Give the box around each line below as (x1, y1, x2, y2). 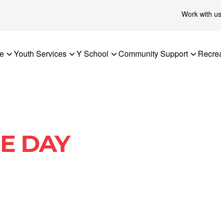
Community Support (118, 48, 188, 59)
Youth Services (14, 48, 67, 59)
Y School (76, 48, 109, 59)
